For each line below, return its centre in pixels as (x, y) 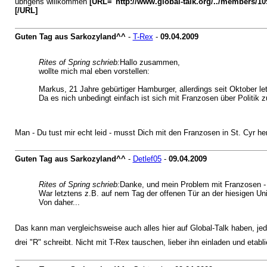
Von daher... (59, 202)
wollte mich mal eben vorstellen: (94, 71)
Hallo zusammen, (150, 62)
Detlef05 (147, 159)
